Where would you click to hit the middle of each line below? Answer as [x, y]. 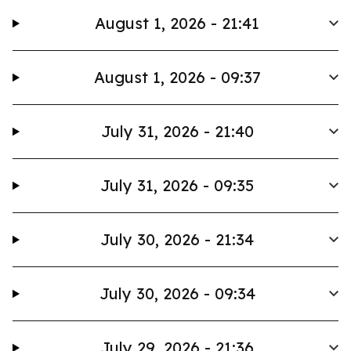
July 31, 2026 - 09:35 [177, 185]
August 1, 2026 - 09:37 [177, 77]
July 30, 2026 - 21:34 [177, 239]
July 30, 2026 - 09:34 [177, 293]
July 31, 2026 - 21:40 [177, 131]
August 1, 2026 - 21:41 [177, 23]
